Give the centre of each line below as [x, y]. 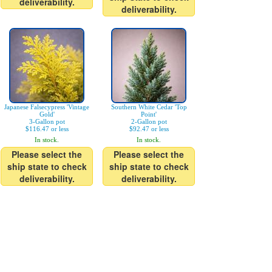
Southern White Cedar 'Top [149, 107]
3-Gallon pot [47, 121]
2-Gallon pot [149, 121]
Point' [149, 114]
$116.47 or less [47, 129]
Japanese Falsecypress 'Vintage [47, 107]
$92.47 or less [149, 129]
